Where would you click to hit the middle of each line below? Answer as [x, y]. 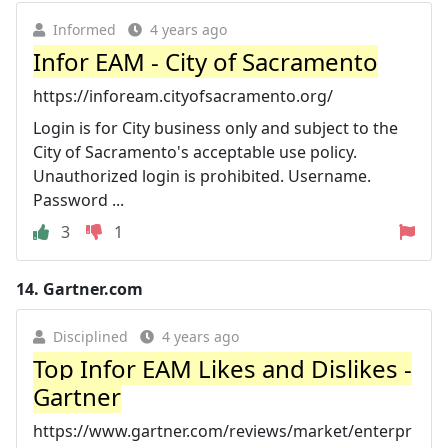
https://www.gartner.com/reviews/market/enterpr [222, 430]
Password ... [78, 199]
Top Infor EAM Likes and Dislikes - [222, 368]
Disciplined [90, 336]
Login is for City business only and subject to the [215, 127]
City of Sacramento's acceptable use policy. [195, 151]
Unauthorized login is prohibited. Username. [202, 175]
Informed [84, 29]
